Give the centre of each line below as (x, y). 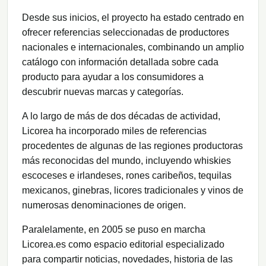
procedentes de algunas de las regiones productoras (132, 146)
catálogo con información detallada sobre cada (120, 62)
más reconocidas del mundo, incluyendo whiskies (126, 161)
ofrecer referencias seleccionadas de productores (126, 33)
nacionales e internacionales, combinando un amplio (133, 47)
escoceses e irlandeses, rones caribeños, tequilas (127, 176)
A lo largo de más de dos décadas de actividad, (121, 116)
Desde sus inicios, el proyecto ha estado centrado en (133, 18)
